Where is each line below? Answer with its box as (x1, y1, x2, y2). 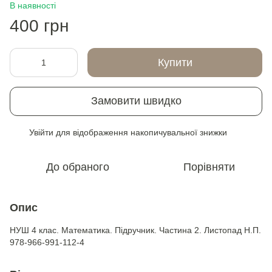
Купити (157, 56, 192, 69)
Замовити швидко (90, 95, 182, 107)
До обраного (46, 160, 109, 173)
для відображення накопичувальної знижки (53, 127, 227, 137)
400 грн (10, 16, 69, 35)
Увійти (29, 127, 53, 137)
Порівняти (183, 160, 235, 173)
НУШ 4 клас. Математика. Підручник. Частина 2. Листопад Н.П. (10, 225, 261, 235)
